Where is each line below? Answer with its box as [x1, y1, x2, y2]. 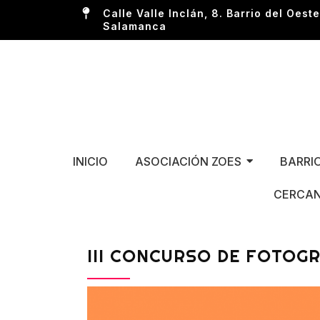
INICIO [72, 154, 108, 169]
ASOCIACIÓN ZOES [134, 154, 241, 169]
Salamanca [103, 20, 166, 32]
